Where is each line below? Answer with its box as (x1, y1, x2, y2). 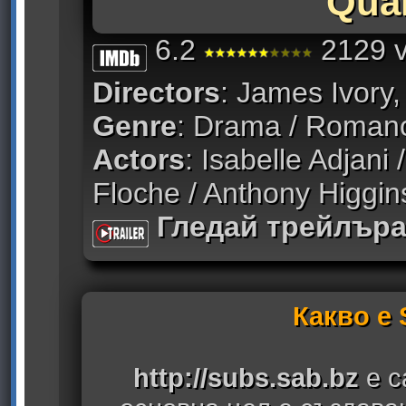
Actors (92, 143, 185, 177)
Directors (92, 76, 220, 110)
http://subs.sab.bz (133, 362, 359, 392)
